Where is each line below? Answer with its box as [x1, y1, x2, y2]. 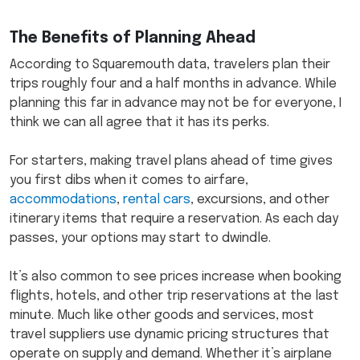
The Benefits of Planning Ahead [10, 31, 256, 47]
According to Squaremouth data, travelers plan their [10, 57, 330, 72]
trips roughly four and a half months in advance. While [10, 76, 337, 91]
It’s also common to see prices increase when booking [10, 269, 342, 284]
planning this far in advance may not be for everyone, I [10, 96, 342, 110]
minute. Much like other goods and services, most [10, 308, 314, 322]
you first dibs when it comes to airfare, [10, 173, 248, 187]
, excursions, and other [190, 192, 329, 207]
